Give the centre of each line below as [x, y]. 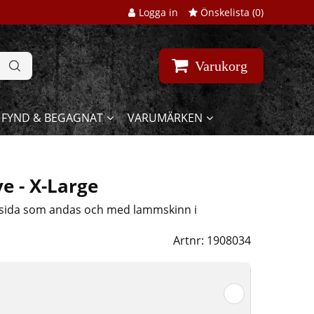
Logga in [158, 12]
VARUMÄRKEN [165, 118]
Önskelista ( [226, 12]
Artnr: [190, 241]
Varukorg [221, 66]
